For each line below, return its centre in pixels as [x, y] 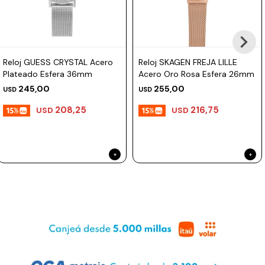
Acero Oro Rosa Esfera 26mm [196, 74]
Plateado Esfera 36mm [48, 74]
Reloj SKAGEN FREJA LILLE [188, 62]
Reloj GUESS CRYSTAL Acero [58, 62]
